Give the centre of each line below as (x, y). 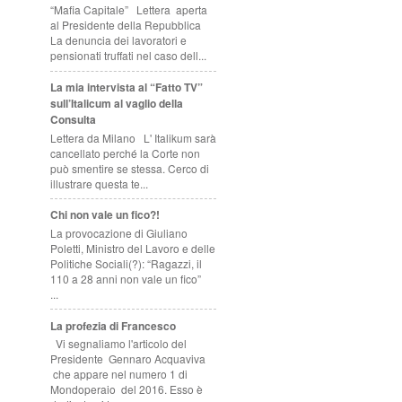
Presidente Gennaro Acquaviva (128, 358)
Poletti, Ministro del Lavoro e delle (133, 248)
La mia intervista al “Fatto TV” (127, 87)
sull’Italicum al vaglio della (117, 104)
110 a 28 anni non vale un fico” (128, 278)
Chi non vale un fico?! (105, 215)
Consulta (73, 120)
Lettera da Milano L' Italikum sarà (133, 137)
